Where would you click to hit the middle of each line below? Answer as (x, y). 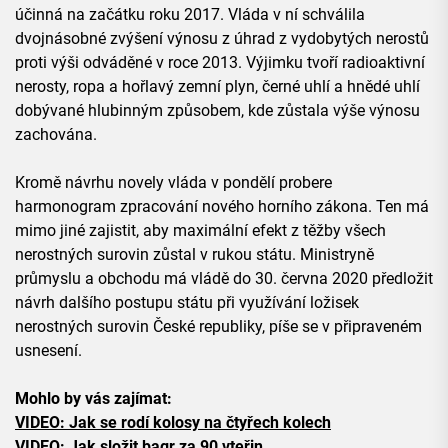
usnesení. (48, 350)
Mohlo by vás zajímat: (93, 398)
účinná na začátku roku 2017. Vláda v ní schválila (190, 14)
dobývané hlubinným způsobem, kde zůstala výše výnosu (217, 110)
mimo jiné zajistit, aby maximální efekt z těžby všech (200, 230)
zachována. (56, 134)
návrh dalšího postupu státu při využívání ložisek (187, 302)
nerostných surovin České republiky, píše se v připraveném (218, 326)
